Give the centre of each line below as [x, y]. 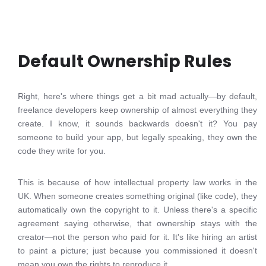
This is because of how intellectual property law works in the [137, 182]
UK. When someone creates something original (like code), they [137, 196]
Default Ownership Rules [125, 61]
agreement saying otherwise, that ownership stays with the [137, 223]
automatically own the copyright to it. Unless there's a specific [137, 210]
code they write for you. [62, 151]
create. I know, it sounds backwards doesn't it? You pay [137, 123]
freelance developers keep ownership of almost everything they [137, 110]
